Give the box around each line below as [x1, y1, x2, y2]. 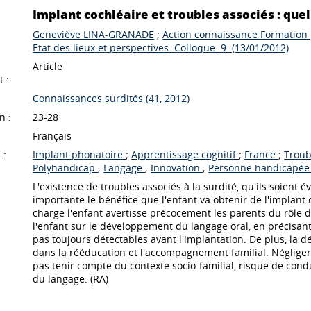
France [244, 147, 279, 161]
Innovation [151, 160, 203, 174]
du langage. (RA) [33, 271, 109, 285]
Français [33, 128, 72, 142]
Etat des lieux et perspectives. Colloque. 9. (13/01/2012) [33, 40, 289, 54]
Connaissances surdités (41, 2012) [33, 91, 190, 105]
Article [33, 59, 63, 73]
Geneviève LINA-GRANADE [33, 27, 155, 41]
